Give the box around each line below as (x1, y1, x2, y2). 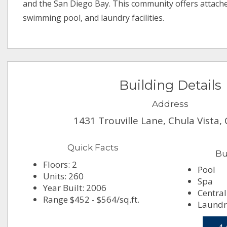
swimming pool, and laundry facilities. (23, 12, 165, 24)
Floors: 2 (43, 159, 78, 171)
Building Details (119, 77, 221, 93)
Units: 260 (43, 170, 84, 182)
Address (152, 99, 188, 109)
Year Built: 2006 (43, 182, 107, 194)
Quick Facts (67, 142, 119, 153)
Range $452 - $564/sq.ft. (43, 194, 140, 206)
